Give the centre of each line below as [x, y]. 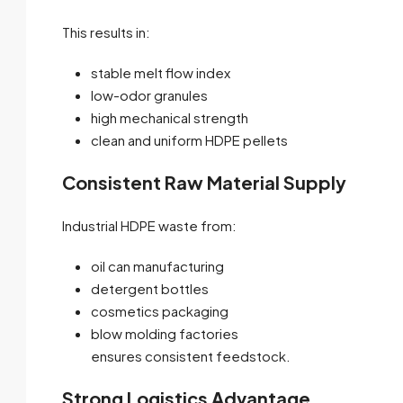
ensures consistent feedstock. [191, 356]
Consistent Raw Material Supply [204, 183]
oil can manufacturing [157, 266]
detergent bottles [150, 289]
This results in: [106, 32]
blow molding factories [165, 334]
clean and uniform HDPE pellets [189, 140]
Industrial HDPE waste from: [149, 226]
